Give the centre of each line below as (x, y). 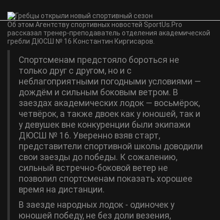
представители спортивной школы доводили (111, 146)
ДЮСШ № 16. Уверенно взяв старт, (89, 136)
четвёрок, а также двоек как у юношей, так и (110, 114)
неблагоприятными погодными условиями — (110, 82)
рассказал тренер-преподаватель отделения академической (109, 33)
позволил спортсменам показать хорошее (106, 179)
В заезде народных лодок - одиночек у (96, 205)
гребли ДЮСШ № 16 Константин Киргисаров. (81, 41)
